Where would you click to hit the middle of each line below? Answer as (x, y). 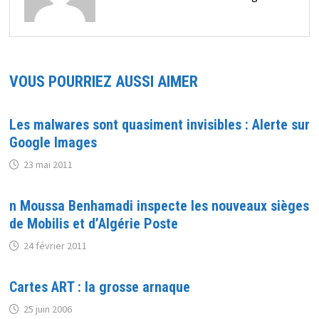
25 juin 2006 (47, 309)
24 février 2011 (55, 245)
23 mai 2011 (48, 164)
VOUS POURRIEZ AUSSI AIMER (103, 81)
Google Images (53, 142)
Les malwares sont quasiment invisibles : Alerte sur (159, 124)
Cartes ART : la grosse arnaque (99, 287)
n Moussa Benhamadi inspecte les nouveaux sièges (159, 205)
